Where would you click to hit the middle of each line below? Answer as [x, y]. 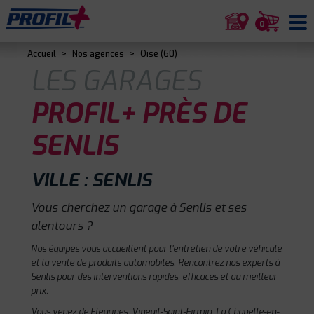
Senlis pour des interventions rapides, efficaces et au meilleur [154, 277]
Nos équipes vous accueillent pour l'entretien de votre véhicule [156, 248]
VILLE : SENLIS [91, 180]
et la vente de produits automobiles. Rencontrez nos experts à [155, 262]
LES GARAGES [116, 82]
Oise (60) [159, 54]
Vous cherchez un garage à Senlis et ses [139, 207]
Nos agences [98, 54]
